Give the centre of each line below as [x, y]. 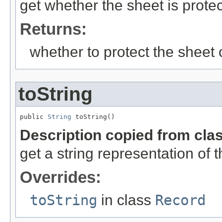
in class [126, 200]
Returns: [53, 29]
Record [180, 200]
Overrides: [60, 177]
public [34, 116]
